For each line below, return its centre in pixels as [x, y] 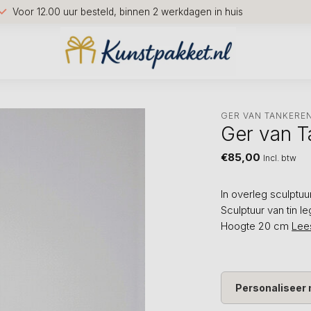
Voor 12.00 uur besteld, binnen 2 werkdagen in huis [128, 11]
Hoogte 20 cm [257, 226]
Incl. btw [280, 158]
